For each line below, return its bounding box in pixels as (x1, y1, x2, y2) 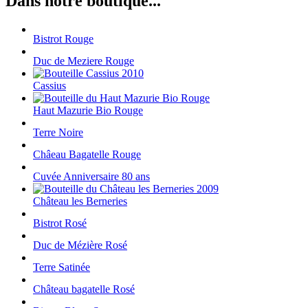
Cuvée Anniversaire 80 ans (33, 170, 150, 183)
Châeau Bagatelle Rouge (33, 148, 141, 161)
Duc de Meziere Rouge (33, 55, 134, 67)
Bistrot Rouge (33, 33, 93, 45)
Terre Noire (33, 126, 83, 139)
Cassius (33, 80, 66, 92)
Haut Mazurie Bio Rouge (33, 104, 143, 117)
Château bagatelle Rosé (33, 283, 135, 296)
